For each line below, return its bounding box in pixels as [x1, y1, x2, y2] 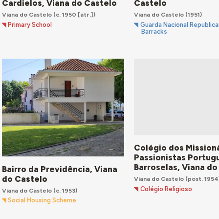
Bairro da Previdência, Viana [1, 164, 117, 174]
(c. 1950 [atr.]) [51, 11, 95, 19]
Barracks [141, 27, 167, 35]
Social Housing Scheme [8, 197, 77, 204]
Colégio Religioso [140, 185, 192, 193]
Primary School [8, 21, 52, 28]
